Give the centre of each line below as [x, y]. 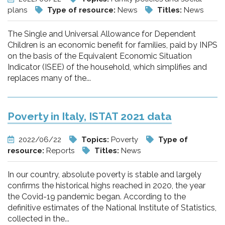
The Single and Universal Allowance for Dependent [102, 34]
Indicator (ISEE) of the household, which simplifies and [107, 67]
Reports [61, 151]
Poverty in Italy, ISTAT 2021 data [90, 116]
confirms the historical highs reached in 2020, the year [106, 186]
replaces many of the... [49, 78]
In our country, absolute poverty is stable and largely [104, 175]
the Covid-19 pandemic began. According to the [97, 197]
